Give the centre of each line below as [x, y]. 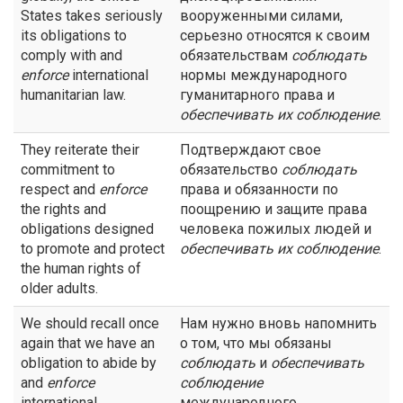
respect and [60, 189]
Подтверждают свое [251, 150]
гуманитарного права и [257, 95]
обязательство [231, 170]
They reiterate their [80, 150]
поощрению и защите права [273, 209]
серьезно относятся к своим [275, 36]
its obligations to [74, 36]
